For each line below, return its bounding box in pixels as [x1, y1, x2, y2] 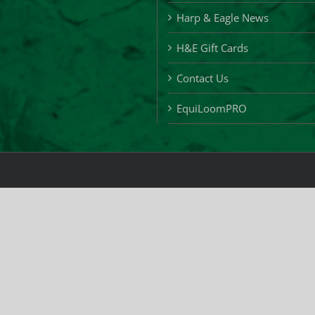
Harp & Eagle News [176, 10, 269, 25]
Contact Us [176, 70, 229, 85]
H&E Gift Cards [176, 40, 248, 55]
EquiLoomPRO [176, 101, 247, 115]
